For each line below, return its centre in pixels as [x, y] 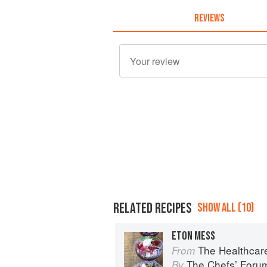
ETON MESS [193, 236]
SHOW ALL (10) [226, 207]
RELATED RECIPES [153, 208]
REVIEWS [209, 18]
